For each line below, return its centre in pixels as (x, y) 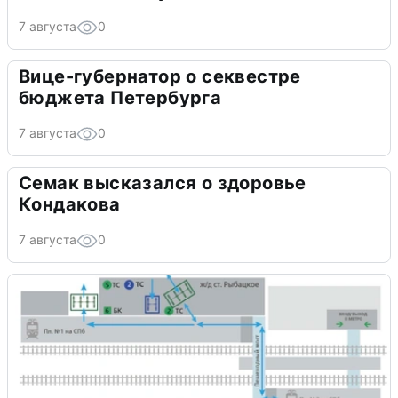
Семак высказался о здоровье (163, 183)
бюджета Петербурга (120, 98)
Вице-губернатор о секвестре (160, 77)
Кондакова (70, 205)
